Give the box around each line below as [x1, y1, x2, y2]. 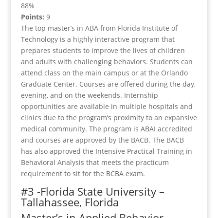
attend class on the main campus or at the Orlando [20, 68, 188, 78]
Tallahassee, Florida [20, 195, 119, 210]
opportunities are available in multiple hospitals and [20, 102, 193, 111]
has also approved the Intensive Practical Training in [20, 146, 192, 156]
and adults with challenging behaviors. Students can [20, 57, 193, 67]
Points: [20, 12, 46, 22]
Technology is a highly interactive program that [20, 35, 175, 44]
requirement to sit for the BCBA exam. [20, 169, 145, 179]
